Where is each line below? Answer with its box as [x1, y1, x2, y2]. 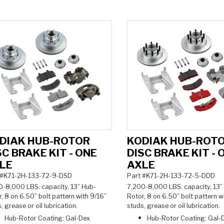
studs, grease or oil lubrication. [126, 202, 221, 210]
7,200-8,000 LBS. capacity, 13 [126, 183, 220, 191]
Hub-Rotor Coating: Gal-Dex [4, 214, 90, 222]
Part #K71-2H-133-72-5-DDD [126, 172, 215, 179]
